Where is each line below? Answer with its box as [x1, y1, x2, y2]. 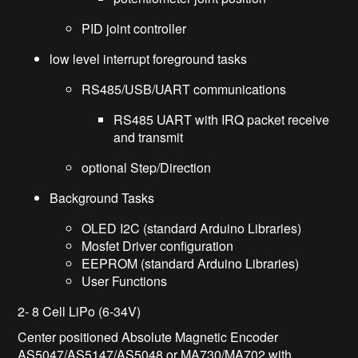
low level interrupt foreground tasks [50, 50, 248, 69]
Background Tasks [50, 189, 155, 208]
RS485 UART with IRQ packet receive [113, 110, 330, 129]
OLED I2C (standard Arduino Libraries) [82, 219, 302, 238]
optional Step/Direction [82, 158, 212, 177]
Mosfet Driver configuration [82, 237, 234, 256]
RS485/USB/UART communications [82, 80, 287, 99]
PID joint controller [82, 19, 187, 38]
